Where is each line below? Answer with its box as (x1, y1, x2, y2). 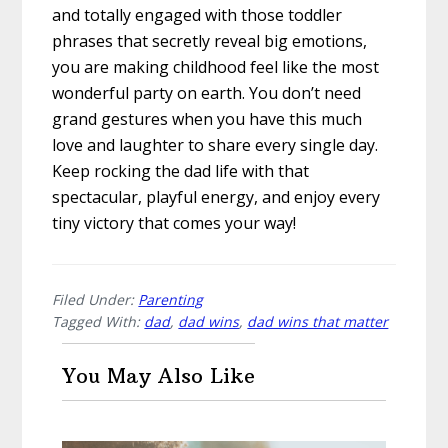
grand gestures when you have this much (52, 108, 363, 131)
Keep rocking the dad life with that (52, 160, 310, 183)
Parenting (138, 290, 204, 310)
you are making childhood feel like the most (52, 56, 380, 79)
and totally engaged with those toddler (52, 4, 343, 27)
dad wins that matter (247, 312, 389, 332)
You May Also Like (62, 363, 256, 389)
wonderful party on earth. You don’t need (52, 82, 362, 105)
